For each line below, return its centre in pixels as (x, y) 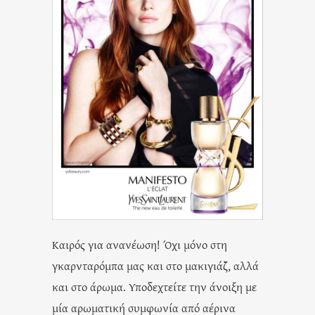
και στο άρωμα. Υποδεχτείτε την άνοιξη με (154, 287)
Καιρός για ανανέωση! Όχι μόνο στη (140, 245)
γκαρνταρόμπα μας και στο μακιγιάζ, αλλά (155, 266)
